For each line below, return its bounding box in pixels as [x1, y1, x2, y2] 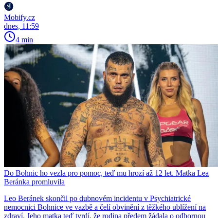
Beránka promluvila [4, 178, 65, 186]
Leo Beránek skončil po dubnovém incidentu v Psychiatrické [4, 194, 191, 203]
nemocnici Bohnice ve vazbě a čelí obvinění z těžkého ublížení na [4, 203, 206, 212]
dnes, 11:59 [4, 22, 39, 31]
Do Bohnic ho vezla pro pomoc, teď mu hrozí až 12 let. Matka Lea [4, 169, 209, 178]
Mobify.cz [4, 13, 35, 22]
